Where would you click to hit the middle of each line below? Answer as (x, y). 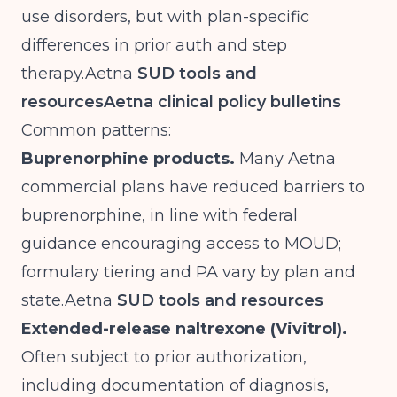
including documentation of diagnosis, (175, 385)
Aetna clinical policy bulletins (222, 102)
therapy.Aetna (77, 74)
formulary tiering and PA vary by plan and (188, 272)
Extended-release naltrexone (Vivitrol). (184, 329)
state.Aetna (67, 300)
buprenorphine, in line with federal (160, 215)
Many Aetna (285, 159)
